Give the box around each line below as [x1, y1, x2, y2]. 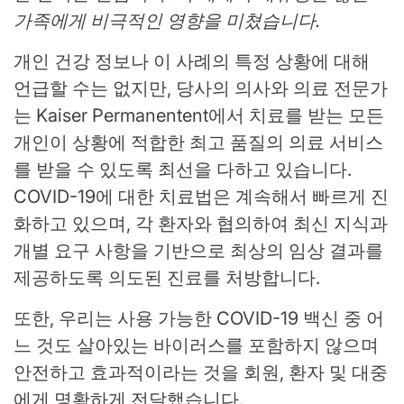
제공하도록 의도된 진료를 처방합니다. [14, 267, 320, 289]
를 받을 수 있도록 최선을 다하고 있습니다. [14, 159, 352, 181]
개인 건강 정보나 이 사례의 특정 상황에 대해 [14, 50, 370, 73]
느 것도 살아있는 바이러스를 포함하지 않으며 [14, 335, 379, 357]
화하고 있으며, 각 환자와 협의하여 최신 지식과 [14, 213, 388, 235]
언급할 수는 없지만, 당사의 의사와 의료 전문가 [14, 78, 388, 100]
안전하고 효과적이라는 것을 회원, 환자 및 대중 [14, 362, 388, 384]
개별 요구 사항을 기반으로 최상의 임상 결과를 [14, 240, 383, 262]
